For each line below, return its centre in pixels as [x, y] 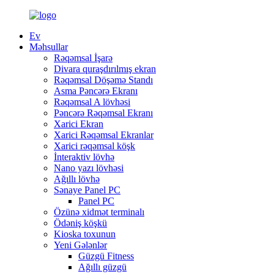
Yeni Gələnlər [80, 245]
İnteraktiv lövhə [84, 157]
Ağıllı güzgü [102, 267]
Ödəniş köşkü [80, 223]
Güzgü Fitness [106, 256]
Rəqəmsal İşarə [83, 58]
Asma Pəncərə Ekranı [96, 91]
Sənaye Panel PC [87, 190]
